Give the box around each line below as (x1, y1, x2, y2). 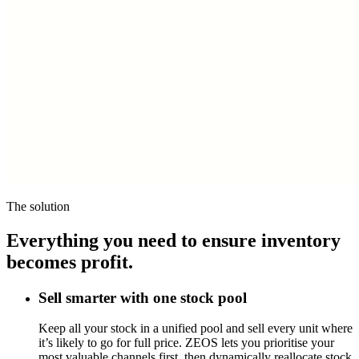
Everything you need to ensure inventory (6, 229, 341, 251)
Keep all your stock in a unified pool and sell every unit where (38, 321, 353, 336)
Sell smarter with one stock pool (38, 288, 247, 306)
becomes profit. (6, 251, 133, 272)
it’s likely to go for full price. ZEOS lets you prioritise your (38, 336, 334, 350)
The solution (6, 199, 70, 213)
